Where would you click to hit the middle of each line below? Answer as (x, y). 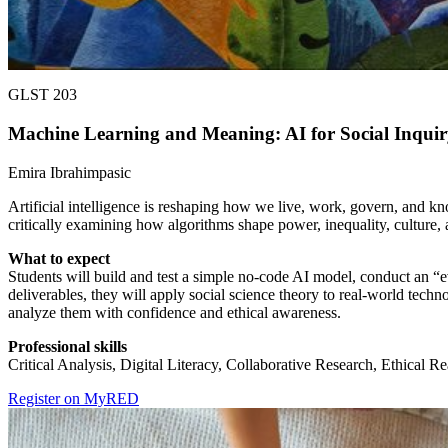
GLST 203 (42, 95)
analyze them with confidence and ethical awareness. (174, 312)
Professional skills (67, 346)
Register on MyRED (73, 398)
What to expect (59, 258)
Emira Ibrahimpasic (69, 172)
